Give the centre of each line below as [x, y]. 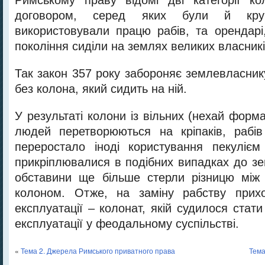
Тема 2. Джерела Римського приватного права [98, 251]
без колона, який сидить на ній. [101, 89]
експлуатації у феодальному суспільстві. [127, 224]
